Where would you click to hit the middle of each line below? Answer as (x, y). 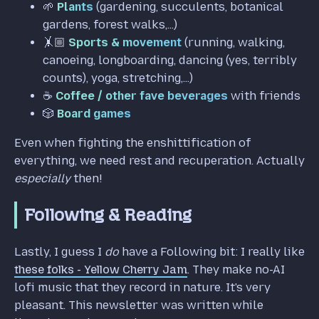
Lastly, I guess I (59, 251)
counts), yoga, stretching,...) (118, 78)
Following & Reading (108, 214)
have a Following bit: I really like (212, 251)
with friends (264, 95)
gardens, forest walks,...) (110, 24)
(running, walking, (233, 42)
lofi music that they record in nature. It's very (142, 287)
